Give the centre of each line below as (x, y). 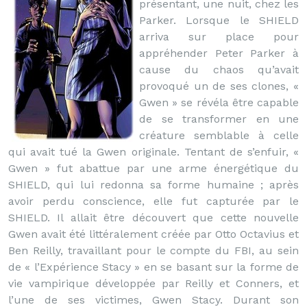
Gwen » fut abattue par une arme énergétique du (153, 168)
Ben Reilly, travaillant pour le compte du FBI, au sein (153, 250)
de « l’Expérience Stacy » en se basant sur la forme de (153, 267)
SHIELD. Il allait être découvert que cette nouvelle (153, 218)
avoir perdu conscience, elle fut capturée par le (153, 201)
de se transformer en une (219, 119)
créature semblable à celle (219, 135)
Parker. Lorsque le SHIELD (219, 20)
